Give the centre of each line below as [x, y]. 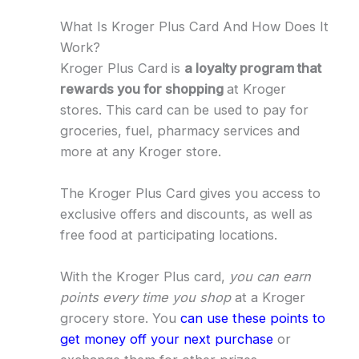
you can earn [270, 277]
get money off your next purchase [166, 339]
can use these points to [252, 319]
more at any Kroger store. [140, 151]
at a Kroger [268, 298]
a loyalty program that [252, 68]
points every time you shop [145, 298]
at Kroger [256, 89]
